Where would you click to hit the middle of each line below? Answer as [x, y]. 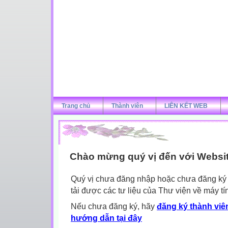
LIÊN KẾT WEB [186, 106]
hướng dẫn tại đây [106, 218]
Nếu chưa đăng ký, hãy [114, 206]
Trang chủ [76, 106]
